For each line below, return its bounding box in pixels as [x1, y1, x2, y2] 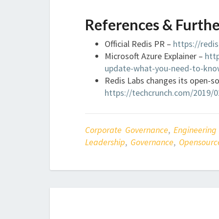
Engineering [174, 124, 217, 135]
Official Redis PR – [105, 38, 173, 49]
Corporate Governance [85, 124, 168, 135]
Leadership [85, 136, 125, 148]
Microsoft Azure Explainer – [105, 50, 205, 62]
